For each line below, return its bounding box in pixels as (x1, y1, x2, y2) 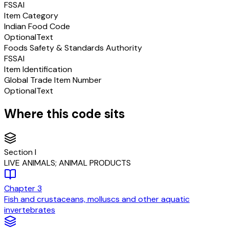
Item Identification (4, 63, 72, 75)
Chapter (4, 183, 37, 194)
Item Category (4, 10, 58, 21)
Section (4, 147, 35, 158)
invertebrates (4, 204, 55, 216)
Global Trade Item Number (4, 74, 102, 85)
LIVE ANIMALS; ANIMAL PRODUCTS (4, 157, 131, 169)
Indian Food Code (4, 20, 70, 32)
